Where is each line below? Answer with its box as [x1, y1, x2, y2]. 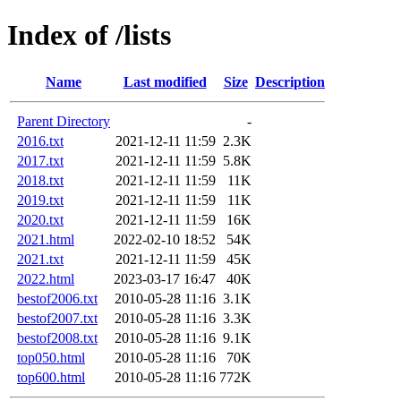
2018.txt [17, 172, 64, 188]
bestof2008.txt [17, 329, 98, 346]
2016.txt [17, 132, 64, 149]
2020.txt [17, 211, 64, 227]
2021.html [17, 231, 74, 247]
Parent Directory [17, 113, 110, 129]
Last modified [123, 73, 207, 90]
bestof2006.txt [17, 290, 98, 306]
